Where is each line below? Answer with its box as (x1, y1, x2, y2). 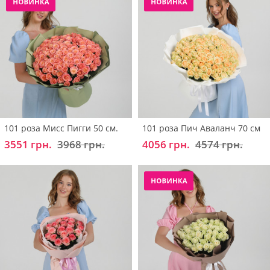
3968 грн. (57, 137, 105, 151)
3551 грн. (4, 137, 52, 151)
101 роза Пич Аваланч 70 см (142, 122, 260, 134)
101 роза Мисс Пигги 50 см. (4, 122, 118, 134)
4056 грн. (142, 137, 190, 151)
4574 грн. (195, 137, 243, 151)
